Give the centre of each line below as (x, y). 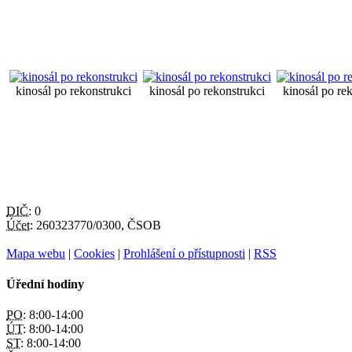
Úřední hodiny (45, 284)
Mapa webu (36, 253)
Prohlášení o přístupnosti (184, 253)
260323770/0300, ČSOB (97, 225)
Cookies (94, 253)
